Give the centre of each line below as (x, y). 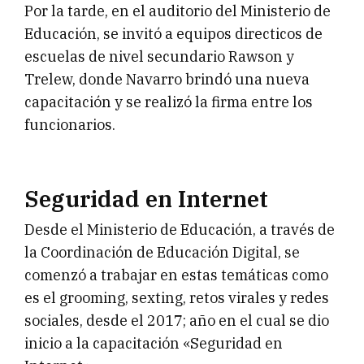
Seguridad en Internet (146, 198)
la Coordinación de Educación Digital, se (162, 252)
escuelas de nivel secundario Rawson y (159, 56)
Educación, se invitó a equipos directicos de (173, 33)
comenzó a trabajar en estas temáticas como (176, 275)
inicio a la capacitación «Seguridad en (154, 343)
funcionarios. (70, 124)
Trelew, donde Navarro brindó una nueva (167, 79)
